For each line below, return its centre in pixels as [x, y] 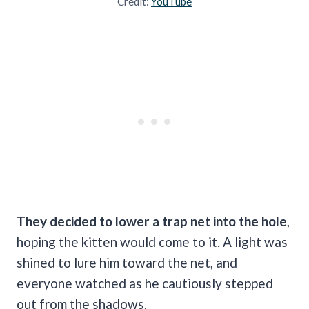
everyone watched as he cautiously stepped [145, 283]
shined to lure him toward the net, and [127, 262]
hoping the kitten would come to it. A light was [152, 241]
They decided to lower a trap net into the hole [152, 221]
